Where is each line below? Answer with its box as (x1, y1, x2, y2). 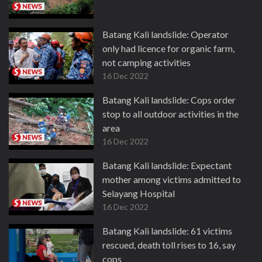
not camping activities (102, 57, 191, 68)
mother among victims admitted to (102, 174, 241, 185)
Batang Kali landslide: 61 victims (102, 225, 232, 236)
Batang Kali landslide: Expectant (102, 160, 232, 171)
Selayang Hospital (102, 188, 175, 199)
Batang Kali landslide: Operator (102, 29, 229, 40)
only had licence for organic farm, (102, 43, 235, 54)
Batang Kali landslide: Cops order (102, 94, 236, 105)
